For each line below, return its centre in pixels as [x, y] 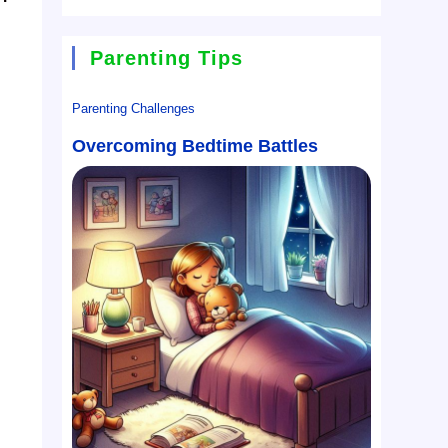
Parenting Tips [167, 58]
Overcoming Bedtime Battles [195, 146]
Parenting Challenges [134, 109]
